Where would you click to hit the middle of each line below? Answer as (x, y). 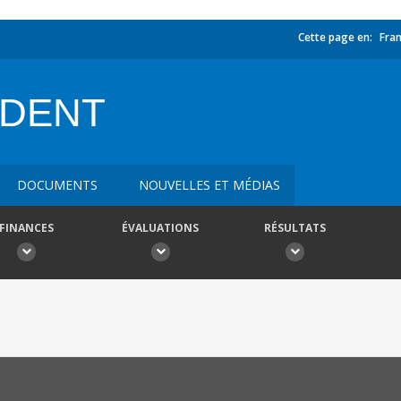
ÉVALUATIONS (160, 228)
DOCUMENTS (57, 185)
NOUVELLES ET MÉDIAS (209, 185)
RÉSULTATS (294, 228)
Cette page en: (335, 37)
